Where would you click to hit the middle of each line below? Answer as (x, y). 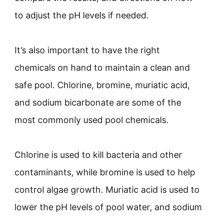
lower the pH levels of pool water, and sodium (108, 207)
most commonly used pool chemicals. (92, 120)
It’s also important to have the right (87, 50)
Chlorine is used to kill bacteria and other (98, 155)
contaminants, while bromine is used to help (105, 172)
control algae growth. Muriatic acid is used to (107, 190)
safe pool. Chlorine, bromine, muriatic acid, (102, 85)
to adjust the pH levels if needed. (82, 15)
